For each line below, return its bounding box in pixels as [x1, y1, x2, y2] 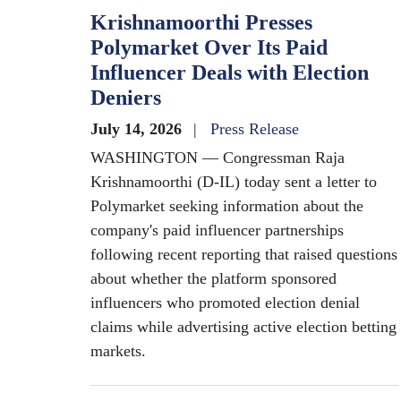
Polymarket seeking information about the [90, 197, 363, 215]
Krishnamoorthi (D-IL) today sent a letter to [90, 173, 377, 191]
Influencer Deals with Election [90, 61, 369, 84]
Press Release [210, 120, 299, 138]
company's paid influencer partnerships [90, 221, 344, 239]
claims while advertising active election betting [90, 318, 397, 336]
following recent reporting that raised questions [90, 245, 397, 263]
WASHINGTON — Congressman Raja [90, 149, 345, 166]
